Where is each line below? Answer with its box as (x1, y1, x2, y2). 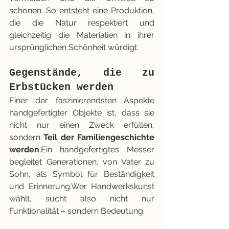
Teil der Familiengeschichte (43, 132, 155, 143)
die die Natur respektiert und (9, 18, 154, 28)
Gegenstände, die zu (9, 67, 154, 79)
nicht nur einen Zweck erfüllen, (9, 120, 154, 130)
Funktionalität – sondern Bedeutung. (9, 206, 145, 216)
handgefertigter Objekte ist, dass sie (9, 108, 154, 118)
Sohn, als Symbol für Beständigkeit (9, 169, 154, 179)
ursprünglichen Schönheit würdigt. (9, 42, 139, 53)
